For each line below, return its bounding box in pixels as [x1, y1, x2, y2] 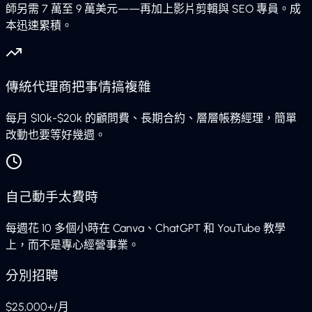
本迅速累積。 [6, 18, 72, 32]
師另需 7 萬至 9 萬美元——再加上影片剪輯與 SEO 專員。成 [6, 1, 301, 15]
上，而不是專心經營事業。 [6, 237, 139, 251]
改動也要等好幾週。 [6, 128, 106, 142]
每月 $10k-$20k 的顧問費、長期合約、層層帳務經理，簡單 [6, 111, 297, 125]
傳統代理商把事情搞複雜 [6, 78, 151, 96]
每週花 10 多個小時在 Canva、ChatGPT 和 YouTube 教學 [6, 221, 286, 235]
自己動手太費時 [6, 187, 98, 205]
